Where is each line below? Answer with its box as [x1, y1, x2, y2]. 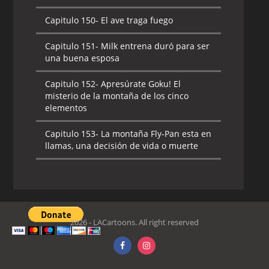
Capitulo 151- [45, 40, 99, 52]
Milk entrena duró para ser [98, 40, 210, 52]
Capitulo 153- [45, 128, 99, 139]
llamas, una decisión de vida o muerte [45, 140, 199, 151]
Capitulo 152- [45, 78, 99, 89]
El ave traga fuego [98, 14, 174, 26]
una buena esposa [45, 52, 120, 64]
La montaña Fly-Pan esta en [98, 128, 212, 139]
